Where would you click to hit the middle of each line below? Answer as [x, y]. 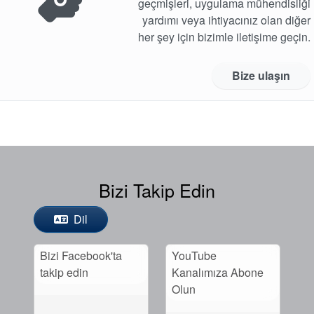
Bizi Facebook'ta [81, 256]
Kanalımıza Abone [218, 273]
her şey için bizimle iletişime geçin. [224, 37]
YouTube [194, 256]
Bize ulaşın [261, 76]
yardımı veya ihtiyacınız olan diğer [226, 20]
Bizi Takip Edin [157, 190]
